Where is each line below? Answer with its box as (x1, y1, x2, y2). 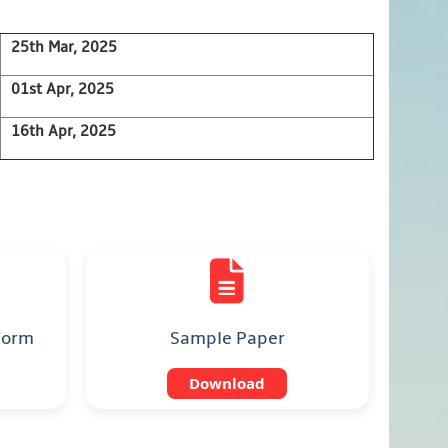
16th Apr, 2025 (10, 122, 116, 140)
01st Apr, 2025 (10, 80, 114, 98)
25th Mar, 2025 (10, 38, 117, 56)
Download (189, 373, 266, 393)
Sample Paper (169, 328, 285, 349)
